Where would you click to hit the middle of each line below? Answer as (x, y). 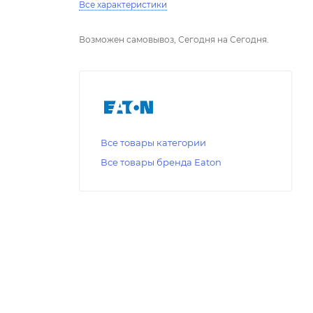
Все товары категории (153, 143)
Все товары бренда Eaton (161, 162)
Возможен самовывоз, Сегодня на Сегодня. (174, 39)
